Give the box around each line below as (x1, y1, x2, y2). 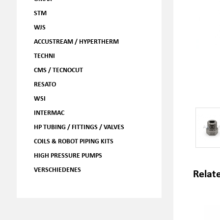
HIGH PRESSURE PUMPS (33, 150, 102, 160)
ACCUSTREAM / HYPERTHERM (33, 36, 119, 46)
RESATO (33, 79, 56, 88)
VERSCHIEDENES (33, 165, 81, 174)
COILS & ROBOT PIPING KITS (33, 136, 113, 145)
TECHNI (33, 51, 55, 60)
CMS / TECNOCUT (33, 65, 83, 74)
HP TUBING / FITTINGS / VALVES (33, 122, 124, 131)
